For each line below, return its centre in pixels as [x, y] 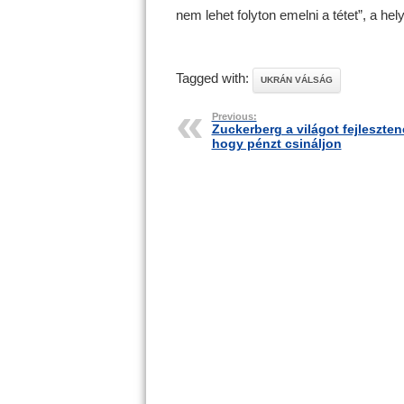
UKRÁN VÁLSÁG [296, 80]
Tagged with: [214, 78]
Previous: [234, 116]
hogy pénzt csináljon [276, 143]
